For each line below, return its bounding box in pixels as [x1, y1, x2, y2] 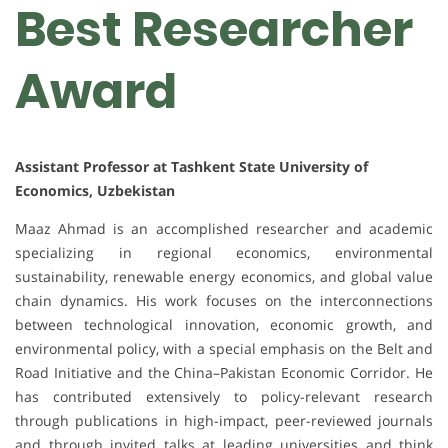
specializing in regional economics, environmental [15, 242, 433, 262]
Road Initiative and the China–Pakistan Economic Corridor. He [15, 362, 433, 382]
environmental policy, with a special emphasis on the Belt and [15, 338, 433, 358]
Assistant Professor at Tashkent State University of [15, 156, 368, 176]
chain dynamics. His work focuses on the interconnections [15, 290, 433, 310]
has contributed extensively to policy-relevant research [15, 386, 433, 406]
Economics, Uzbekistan [15, 180, 175, 200]
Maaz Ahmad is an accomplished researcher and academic [15, 218, 433, 238]
